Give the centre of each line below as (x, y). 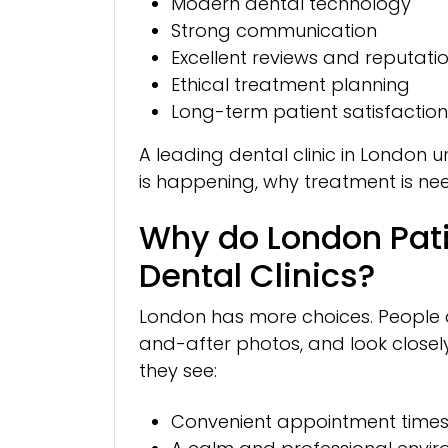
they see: (178, 370)
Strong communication (274, 30)
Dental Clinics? (257, 275)
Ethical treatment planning (290, 84)
